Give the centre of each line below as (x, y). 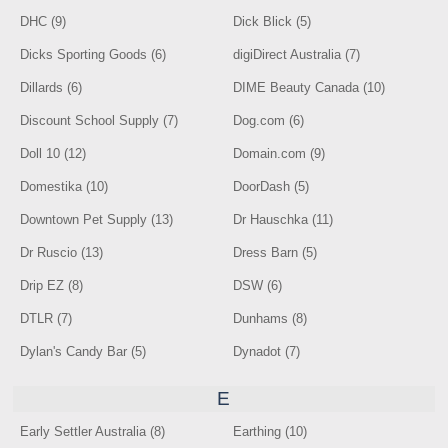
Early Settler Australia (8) (93, 431)
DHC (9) (43, 21)
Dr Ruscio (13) (62, 252)
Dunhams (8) (270, 318)
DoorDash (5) (271, 186)
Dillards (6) (51, 87)
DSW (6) (258, 285)
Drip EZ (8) (52, 285)
